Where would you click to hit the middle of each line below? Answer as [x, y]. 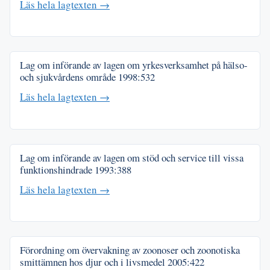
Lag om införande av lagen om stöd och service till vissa [132, 157]
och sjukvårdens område [69, 77]
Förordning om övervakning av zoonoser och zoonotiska [130, 250]
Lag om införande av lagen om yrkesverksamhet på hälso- [134, 65]
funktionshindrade [57, 169]
